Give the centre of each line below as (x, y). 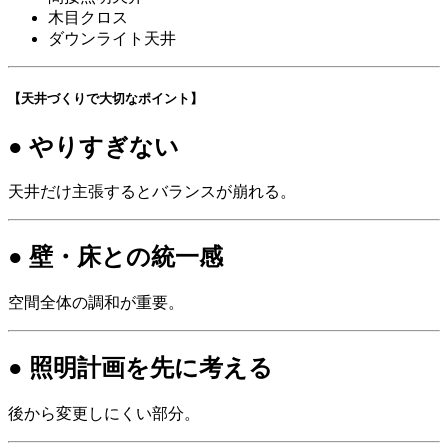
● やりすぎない (93, 146)
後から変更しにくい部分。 (104, 414)
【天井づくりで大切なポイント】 (105, 99)
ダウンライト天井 (112, 39)
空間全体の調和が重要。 (96, 303)
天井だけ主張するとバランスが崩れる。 (152, 192)
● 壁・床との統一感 (115, 257)
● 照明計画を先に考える (140, 368)
